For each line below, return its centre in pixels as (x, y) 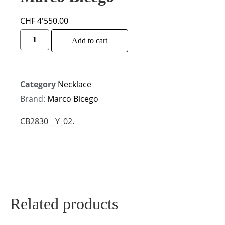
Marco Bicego (73, 99)
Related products (64, 204)
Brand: (34, 99)
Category (38, 85)
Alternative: (150, 36)
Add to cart (90, 41)
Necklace (75, 85)
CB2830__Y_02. (47, 121)
